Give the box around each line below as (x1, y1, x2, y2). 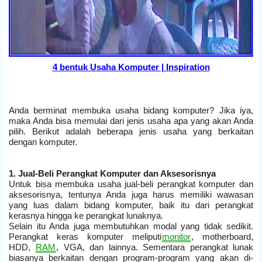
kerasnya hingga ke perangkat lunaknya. (9, 210, 166, 220)
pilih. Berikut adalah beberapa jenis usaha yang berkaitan (9, 126, 253, 136)
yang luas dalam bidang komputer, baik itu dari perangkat (9, 199, 253, 210)
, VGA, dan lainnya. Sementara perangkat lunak (56, 242, 254, 252)
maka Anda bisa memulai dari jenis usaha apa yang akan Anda (9, 115, 253, 126)
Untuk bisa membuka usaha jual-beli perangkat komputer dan (9, 178, 253, 189)
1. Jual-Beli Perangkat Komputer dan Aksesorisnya (9, 168, 216, 178)
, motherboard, (191, 231, 253, 242)
